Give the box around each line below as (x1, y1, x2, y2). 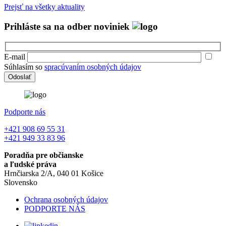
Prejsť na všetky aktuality (4, 3, 85, 12)
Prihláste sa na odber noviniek (4, 21, 132, 32)
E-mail (4, 52, 25, 62)
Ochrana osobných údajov (24, 195, 108, 204)
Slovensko (4, 178, 37, 187)
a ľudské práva (4, 160, 56, 169)
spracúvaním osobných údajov (44, 63, 141, 72)
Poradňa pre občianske (4, 151, 83, 160)
